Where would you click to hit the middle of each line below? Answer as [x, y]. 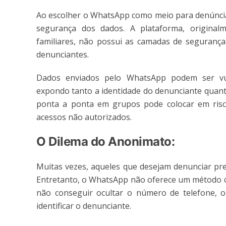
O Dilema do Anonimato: [106, 142]
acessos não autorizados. [85, 117]
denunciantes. [64, 55]
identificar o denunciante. [85, 206]
